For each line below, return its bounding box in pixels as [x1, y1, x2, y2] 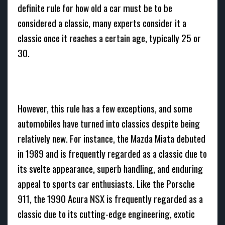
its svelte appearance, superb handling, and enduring [18, 161, 203, 176]
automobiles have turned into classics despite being [18, 116, 200, 131]
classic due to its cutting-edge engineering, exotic [18, 206, 195, 221]
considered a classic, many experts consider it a [18, 16, 186, 30]
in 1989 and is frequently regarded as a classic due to [18, 146, 207, 161]
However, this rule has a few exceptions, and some [18, 101, 192, 116]
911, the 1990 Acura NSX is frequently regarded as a [18, 191, 203, 206]
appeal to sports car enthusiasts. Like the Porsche [18, 176, 195, 191]
